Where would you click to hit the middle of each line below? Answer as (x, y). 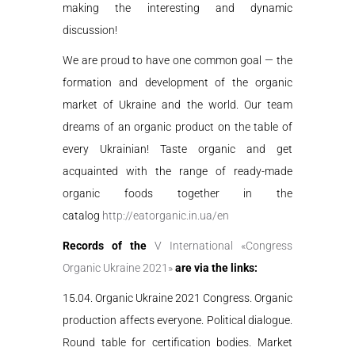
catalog (82, 216)
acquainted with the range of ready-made (177, 171)
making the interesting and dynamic (177, 8)
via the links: (226, 268)
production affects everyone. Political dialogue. (177, 320)
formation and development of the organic (177, 82)
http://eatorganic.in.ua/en (166, 216)
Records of (92, 246)
